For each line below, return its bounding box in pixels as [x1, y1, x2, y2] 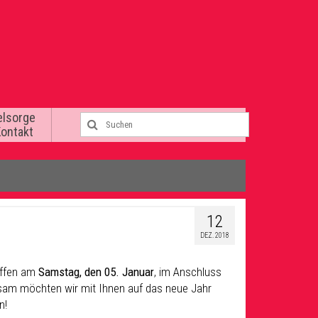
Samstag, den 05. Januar [38, 265, 154, 279]
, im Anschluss [154, 265, 221, 279]
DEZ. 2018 [200, 231, 229, 239]
